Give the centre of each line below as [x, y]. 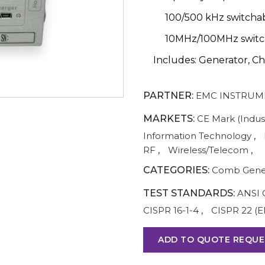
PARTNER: [168, 96]
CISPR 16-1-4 [171, 210]
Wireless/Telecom [208, 150]
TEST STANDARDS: [189, 193]
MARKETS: [169, 119]
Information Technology [197, 136]
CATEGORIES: [176, 170]
